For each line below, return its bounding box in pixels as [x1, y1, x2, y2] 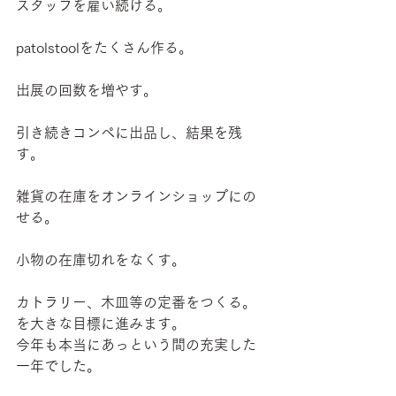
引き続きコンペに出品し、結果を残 [16, 126, 242, 141]
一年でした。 [16, 359, 101, 374]
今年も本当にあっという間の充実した [16, 338, 256, 353]
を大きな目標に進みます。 [16, 316, 186, 331]
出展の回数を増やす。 [16, 83, 157, 98]
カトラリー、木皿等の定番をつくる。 [16, 295, 256, 310]
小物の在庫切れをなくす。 [16, 253, 186, 268]
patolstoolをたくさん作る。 [16, 41, 193, 56]
